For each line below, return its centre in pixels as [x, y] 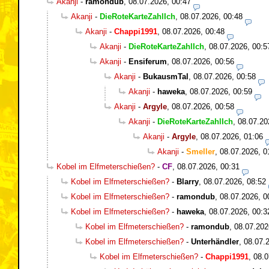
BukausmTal [166, 76]
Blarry [188, 181]
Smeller [201, 151]
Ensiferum [148, 61]
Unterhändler [215, 241]
